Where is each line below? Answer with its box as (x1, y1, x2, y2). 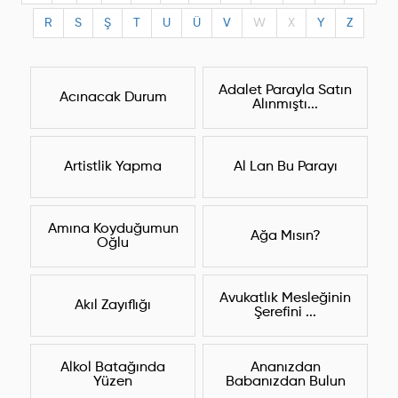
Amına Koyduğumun (47, 222, 179, 237)
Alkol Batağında (60, 361, 165, 376)
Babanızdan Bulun (225, 375, 346, 390)
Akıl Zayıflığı (75, 298, 151, 314)
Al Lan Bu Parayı (233, 160, 338, 175)
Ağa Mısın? (250, 229, 321, 244)
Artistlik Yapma (64, 160, 162, 175)
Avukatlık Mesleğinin (219, 291, 351, 306)
